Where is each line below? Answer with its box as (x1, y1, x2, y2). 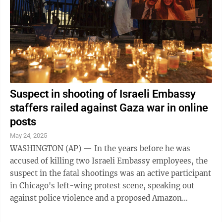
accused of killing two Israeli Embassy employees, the (10, 156, 208, 166)
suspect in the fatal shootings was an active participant (10, 168, 211, 178)
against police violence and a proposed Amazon (10, 193, 182, 203)
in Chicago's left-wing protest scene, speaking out (10, 181, 194, 190)
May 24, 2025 (10, 132, 47, 139)
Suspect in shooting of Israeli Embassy (10, 88, 196, 100)
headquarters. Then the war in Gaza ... (10, 206, 147, 215)
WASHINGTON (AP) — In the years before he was (10, 144, 190, 153)
